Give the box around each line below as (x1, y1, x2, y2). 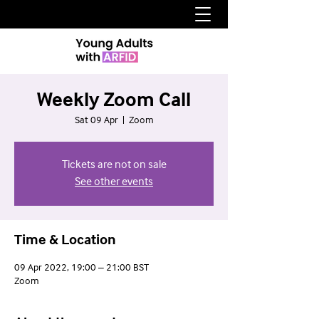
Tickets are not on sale (61, 156, 167, 174)
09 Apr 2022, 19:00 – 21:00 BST (14, 259, 149, 276)
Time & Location (14, 230, 116, 251)
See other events (75, 173, 153, 192)
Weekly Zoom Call (37, 86, 191, 115)
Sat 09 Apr (74, 112, 118, 129)
